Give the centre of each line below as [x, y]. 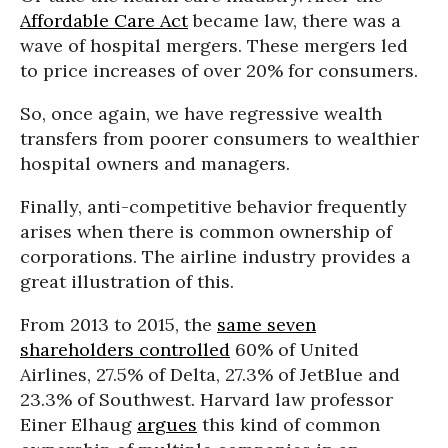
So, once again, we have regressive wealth [201, 114]
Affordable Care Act [104, 21]
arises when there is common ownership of [206, 232]
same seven [266, 325]
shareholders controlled [125, 350]
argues [167, 425]
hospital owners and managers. [155, 164]
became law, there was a [294, 21]
